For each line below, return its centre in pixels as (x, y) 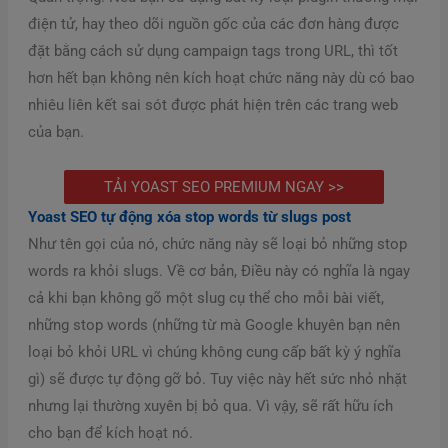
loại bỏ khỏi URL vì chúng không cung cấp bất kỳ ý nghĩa (214, 351)
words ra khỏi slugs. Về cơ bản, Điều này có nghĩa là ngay (218, 270)
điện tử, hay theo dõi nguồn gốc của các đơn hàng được (213, 24)
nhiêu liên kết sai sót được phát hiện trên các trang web (212, 105)
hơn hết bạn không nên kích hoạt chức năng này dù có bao (221, 78)
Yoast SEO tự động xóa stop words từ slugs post (189, 216)
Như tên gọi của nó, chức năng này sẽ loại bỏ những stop (217, 243)
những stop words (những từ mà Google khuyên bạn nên (213, 324)
